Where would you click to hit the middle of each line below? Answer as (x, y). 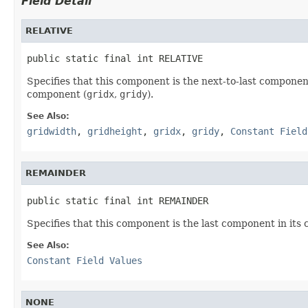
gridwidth (52, 131)
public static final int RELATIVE (115, 58)
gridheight (115, 131)
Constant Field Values (85, 260)
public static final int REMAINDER (118, 200)
